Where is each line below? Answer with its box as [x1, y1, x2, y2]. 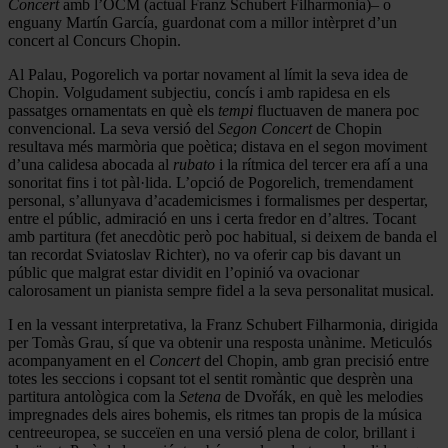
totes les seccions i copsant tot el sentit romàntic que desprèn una [8, 369, 413, 387]
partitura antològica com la [8, 387, 179, 405]
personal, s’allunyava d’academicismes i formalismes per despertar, [8, 191, 428, 209]
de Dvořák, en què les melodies [221, 387, 423, 405]
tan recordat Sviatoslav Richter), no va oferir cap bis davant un [8, 245, 401, 263]
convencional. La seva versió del [8, 119, 218, 137]
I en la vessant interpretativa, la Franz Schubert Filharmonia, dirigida [8, 315, 438, 333]
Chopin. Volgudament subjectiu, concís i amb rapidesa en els [8, 83, 390, 101]
